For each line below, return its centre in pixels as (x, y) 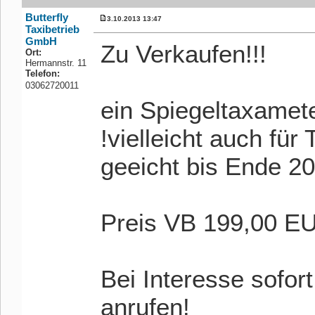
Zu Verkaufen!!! (184, 54)
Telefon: (43, 73)
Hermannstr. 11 (56, 63)
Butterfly (47, 17)
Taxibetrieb (52, 29)
